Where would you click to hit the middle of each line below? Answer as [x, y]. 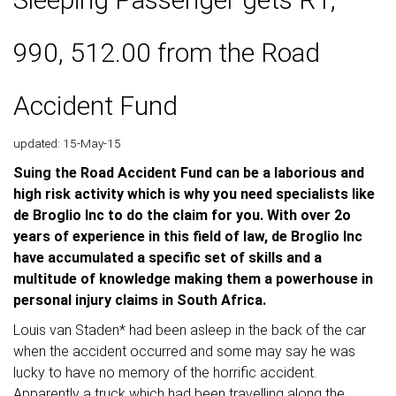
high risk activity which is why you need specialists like [194, 194]
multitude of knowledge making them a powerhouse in [193, 278]
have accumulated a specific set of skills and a [168, 257]
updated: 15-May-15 [67, 143]
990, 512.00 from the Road [167, 52]
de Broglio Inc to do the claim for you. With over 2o [182, 215]
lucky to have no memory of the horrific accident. [165, 372]
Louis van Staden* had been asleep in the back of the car [190, 330]
